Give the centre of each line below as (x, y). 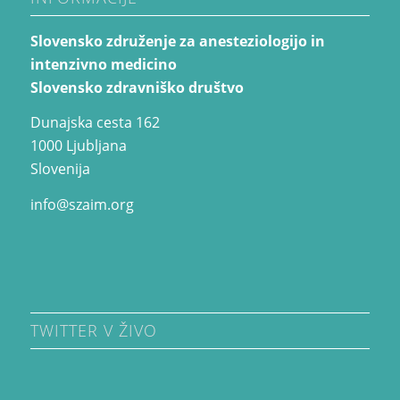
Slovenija (60, 169)
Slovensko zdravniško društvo (137, 87)
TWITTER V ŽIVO (93, 331)
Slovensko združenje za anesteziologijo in (177, 41)
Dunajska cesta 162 (95, 123)
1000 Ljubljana (78, 146)
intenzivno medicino (103, 64)
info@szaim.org (82, 204)
